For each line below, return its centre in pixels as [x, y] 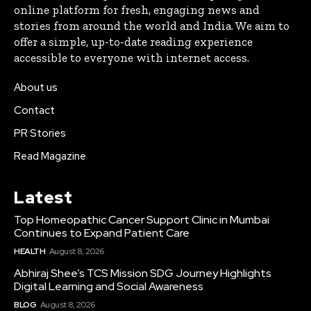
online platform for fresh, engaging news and [137, 9]
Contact [34, 110]
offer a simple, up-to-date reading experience [133, 41]
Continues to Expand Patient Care [102, 233]
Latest [43, 197]
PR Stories [40, 133]
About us [36, 87]
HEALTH [30, 251]
